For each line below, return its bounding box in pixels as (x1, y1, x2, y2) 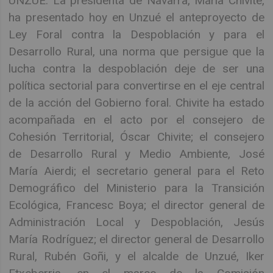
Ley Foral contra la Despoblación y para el (9, 27, 264, 41)
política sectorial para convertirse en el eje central (9, 78, 264, 93)
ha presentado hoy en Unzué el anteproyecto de (9, 10, 264, 24)
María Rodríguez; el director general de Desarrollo (9, 232, 264, 246)
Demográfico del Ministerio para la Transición (9, 180, 264, 195)
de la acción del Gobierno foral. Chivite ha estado (9, 95, 264, 110)
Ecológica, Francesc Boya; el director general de (9, 197, 264, 212)
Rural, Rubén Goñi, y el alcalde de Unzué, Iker (9, 249, 264, 263)
